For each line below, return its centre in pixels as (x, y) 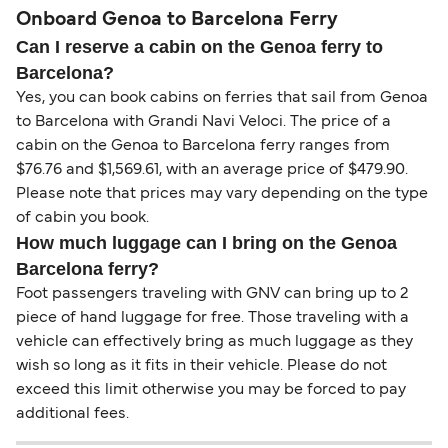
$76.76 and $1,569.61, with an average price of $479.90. (212, 170)
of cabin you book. (82, 218)
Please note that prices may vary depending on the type (222, 194)
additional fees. (72, 414)
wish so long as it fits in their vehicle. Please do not (201, 366)
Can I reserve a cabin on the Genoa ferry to (199, 47)
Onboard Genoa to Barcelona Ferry (177, 20)
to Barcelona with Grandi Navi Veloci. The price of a (203, 122)
